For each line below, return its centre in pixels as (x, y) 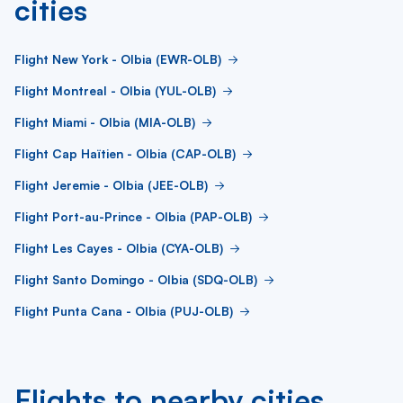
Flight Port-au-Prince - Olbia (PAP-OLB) (133, 216)
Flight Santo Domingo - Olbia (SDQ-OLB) (136, 279)
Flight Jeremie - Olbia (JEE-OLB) (111, 185)
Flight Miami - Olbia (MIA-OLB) (105, 122)
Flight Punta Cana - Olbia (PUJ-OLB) (124, 311)
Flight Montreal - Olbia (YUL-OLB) (115, 90)
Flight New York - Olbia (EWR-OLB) (118, 59)
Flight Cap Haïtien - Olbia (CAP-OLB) (125, 153)
